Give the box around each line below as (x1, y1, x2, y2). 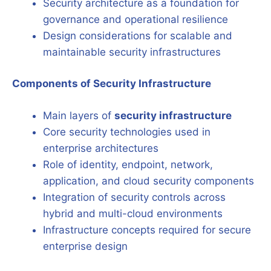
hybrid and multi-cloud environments (43, 207, 223, 220)
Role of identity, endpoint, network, (43, 158, 213, 171)
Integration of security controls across (43, 191, 226, 203)
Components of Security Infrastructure (12, 77, 211, 90)
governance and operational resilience (43, 13, 228, 25)
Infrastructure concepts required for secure (43, 223, 251, 236)
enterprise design (43, 240, 128, 252)
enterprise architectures (43, 142, 158, 154)
